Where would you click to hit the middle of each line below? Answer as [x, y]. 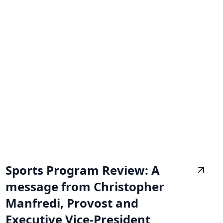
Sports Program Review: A [82, 170]
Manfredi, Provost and [72, 203]
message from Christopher [85, 186]
